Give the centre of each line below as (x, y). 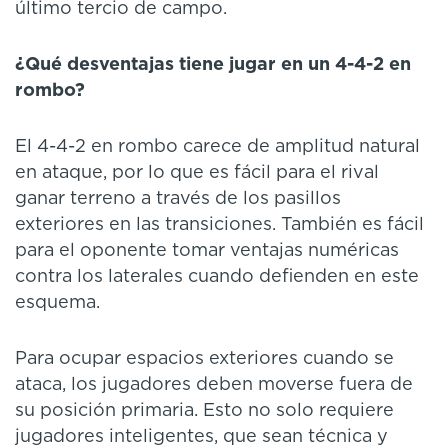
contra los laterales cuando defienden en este (217, 277)
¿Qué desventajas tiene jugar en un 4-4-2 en (213, 65)
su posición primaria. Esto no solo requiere (204, 411)
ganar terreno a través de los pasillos (178, 199)
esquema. (57, 303)
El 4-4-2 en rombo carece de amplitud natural (217, 147)
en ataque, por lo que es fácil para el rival (197, 173)
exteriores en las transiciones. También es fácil (219, 225)
